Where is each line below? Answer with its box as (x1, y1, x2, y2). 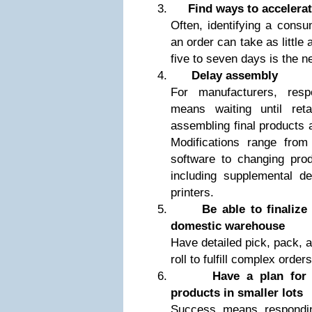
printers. (171, 186, 214, 199)
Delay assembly (192, 69, 278, 82)
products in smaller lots (171, 286, 303, 299)
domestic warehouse (171, 219, 285, 233)
